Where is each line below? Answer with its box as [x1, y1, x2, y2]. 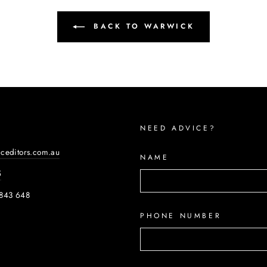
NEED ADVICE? [140, 122, 216, 133]
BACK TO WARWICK [89, 20, 195, 32]
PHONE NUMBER [140, 210, 222, 221]
